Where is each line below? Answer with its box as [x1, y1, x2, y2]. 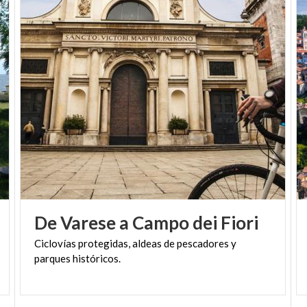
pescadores [177, 236, 230, 249]
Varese [60, 211, 116, 234]
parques [34, 251, 71, 265]
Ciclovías [34, 236, 77, 249]
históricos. [73, 251, 121, 265]
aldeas [132, 236, 162, 249]
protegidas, [78, 236, 131, 249]
